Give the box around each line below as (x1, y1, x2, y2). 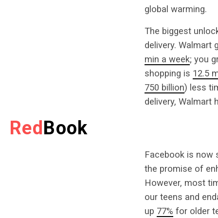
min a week (145, 54, 190, 64)
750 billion (145, 82, 184, 92)
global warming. (145, 4, 209, 14)
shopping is (145, 68, 193, 78)
